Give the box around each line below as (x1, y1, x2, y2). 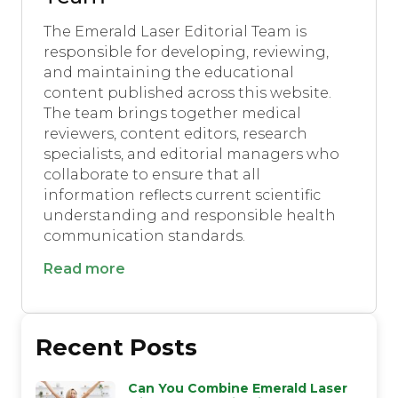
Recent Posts (36, 332, 197, 362)
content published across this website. (44, 84, 331, 101)
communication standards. (44, 227, 245, 244)
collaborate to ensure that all (44, 165, 260, 183)
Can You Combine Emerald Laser (128, 379, 347, 396)
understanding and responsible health (44, 206, 336, 224)
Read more (44, 259, 125, 277)
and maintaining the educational (44, 63, 294, 81)
